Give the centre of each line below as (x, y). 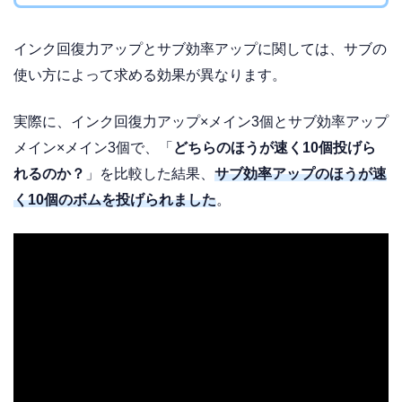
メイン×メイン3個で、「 (93, 148)
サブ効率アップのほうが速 (301, 174)
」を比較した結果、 (150, 174)
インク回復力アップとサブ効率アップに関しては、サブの (200, 48)
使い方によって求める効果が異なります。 (150, 74)
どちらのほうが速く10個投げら (275, 148)
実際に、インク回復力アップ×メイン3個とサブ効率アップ (201, 122)
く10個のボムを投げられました (115, 200)
